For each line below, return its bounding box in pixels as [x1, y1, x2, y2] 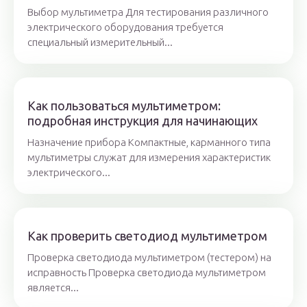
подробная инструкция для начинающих [27, 114, 258, 128]
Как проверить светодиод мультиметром [27, 229, 267, 243]
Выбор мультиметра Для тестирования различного [27, 6, 269, 19]
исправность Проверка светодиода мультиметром [27, 267, 266, 279]
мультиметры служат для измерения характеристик [27, 151, 271, 164]
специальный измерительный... [27, 36, 173, 49]
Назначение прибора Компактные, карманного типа [27, 136, 271, 149]
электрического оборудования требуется [27, 21, 223, 34]
